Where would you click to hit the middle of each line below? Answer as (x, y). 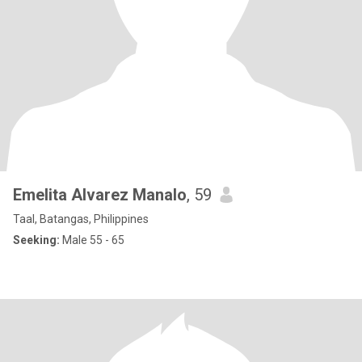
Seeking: (36, 240)
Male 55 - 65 (92, 240)
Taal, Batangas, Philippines (81, 219)
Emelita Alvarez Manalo (100, 195)
